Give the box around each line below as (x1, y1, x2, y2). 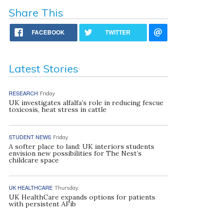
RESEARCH (8, 89, 38, 97)
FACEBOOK (32, 28, 65, 36)
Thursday (54, 184, 78, 191)
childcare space (8, 156, 59, 164)
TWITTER (105, 28, 131, 36)
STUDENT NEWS (8, 133, 51, 141)
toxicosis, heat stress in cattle (8, 105, 107, 114)
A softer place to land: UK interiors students (8, 142, 154, 151)
